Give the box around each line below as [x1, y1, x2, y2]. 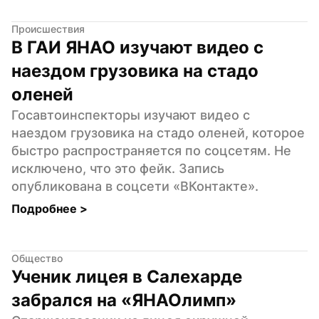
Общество [11, 251, 63, 264]
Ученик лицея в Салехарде [11, 266, 242, 287]
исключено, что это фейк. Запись [11, 160, 224, 176]
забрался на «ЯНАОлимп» [11, 289, 236, 310]
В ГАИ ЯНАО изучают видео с [11, 36, 263, 58]
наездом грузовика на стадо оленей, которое [11, 125, 305, 140]
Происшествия [11, 22, 85, 35]
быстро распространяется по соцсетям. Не [11, 142, 291, 158]
